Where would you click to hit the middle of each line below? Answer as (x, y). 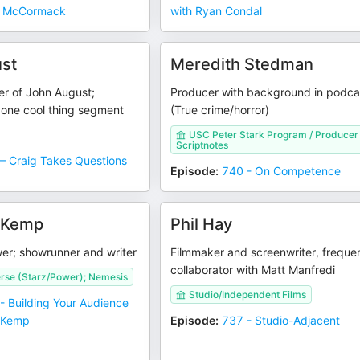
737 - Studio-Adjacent (281, 320)
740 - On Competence (282, 171)
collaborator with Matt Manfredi (253, 270)
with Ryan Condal (217, 11)
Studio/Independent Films (248, 295)
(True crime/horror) (220, 110)
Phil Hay (202, 224)
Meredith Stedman (242, 64)
